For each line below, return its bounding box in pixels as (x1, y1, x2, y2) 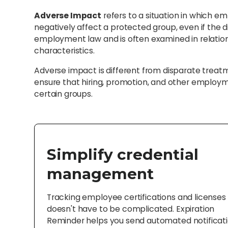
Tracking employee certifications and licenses (46, 191, 226, 203)
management (46, 164, 154, 183)
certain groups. (34, 88, 93, 100)
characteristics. (34, 45, 95, 57)
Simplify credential (46, 145, 198, 163)
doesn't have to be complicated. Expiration (46, 203, 215, 215)
